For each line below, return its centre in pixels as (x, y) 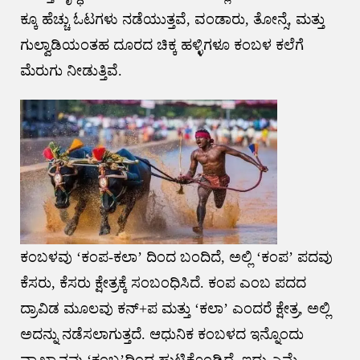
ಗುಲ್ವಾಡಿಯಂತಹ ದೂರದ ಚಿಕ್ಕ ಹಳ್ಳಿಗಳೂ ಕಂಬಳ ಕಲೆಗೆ (162, 45)
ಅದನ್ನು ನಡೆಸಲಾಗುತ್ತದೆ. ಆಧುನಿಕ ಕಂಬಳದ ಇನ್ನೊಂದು (162, 335)
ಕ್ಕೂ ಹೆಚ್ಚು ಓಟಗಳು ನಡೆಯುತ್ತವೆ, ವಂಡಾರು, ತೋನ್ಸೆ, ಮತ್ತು (172, 20)
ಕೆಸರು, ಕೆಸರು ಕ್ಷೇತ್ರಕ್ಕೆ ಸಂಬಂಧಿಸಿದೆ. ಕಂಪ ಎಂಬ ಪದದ (163, 283)
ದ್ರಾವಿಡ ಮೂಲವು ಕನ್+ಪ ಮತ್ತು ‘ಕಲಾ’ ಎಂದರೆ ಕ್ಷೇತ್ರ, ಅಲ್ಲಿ (175, 309)
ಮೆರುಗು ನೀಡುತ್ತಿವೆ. (71, 71)
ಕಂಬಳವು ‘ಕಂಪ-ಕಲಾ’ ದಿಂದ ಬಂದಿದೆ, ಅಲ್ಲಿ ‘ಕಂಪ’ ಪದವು (176, 258)
